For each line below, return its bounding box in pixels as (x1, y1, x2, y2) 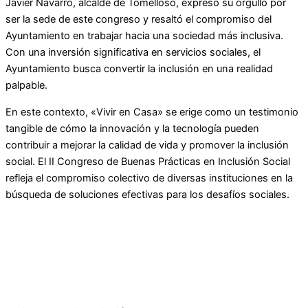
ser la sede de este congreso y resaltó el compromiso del (5, 13, 272, 26)
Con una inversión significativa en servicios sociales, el (5, 46, 261, 59)
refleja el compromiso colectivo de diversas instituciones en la (5, 171, 293, 184)
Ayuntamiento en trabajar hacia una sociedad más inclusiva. (5, 30, 283, 43)
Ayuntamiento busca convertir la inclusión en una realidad (5, 63, 273, 76)
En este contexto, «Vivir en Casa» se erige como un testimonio (5, 105, 298, 118)
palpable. (5, 79, 47, 92)
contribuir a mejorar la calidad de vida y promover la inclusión (5, 138, 289, 151)
